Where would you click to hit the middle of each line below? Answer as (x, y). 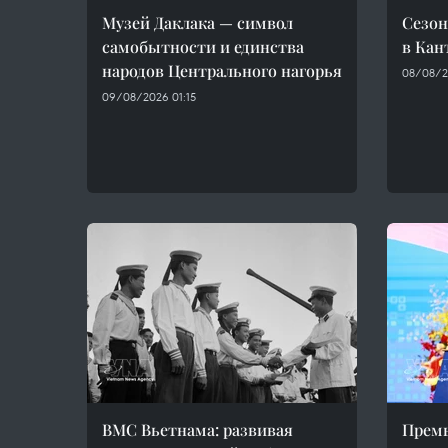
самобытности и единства (203, 46)
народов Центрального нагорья (222, 70)
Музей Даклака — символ (197, 22)
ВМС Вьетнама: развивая (197, 429)
